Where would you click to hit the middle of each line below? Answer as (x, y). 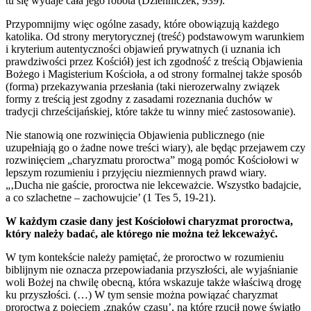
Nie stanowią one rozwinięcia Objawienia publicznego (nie (135, 135)
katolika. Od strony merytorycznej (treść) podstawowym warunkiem (155, 37)
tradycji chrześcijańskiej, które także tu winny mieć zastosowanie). (151, 112)
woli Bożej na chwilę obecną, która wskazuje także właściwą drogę (153, 283)
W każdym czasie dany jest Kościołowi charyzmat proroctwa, (149, 221)
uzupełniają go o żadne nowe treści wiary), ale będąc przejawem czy (155, 148)
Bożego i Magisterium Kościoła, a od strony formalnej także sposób (154, 74)
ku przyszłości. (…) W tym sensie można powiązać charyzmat (142, 295)
